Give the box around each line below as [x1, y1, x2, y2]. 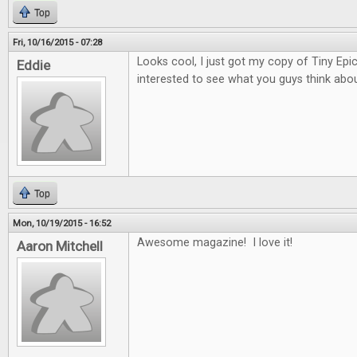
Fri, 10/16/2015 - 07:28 [13, 37, 102, 48]
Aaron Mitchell [17, 238, 103, 254]
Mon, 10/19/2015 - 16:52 [13, 218, 111, 229]
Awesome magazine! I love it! [137, 236, 292, 249]
